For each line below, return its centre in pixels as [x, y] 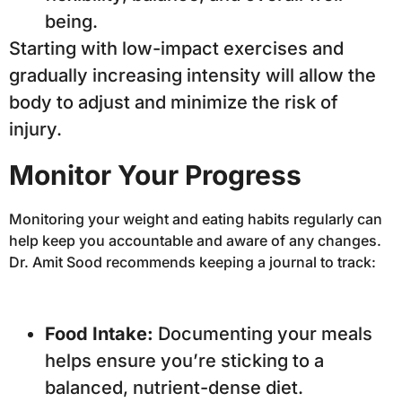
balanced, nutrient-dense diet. [174, 388]
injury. [35, 129]
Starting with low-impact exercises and [176, 48]
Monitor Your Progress [155, 175]
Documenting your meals [263, 334]
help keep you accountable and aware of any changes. [195, 241]
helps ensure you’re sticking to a [184, 361]
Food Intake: [99, 334]
